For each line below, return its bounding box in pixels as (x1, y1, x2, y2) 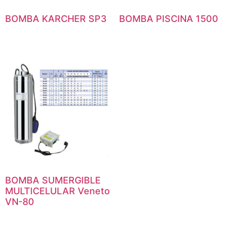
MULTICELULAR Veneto (5, 186, 110, 197)
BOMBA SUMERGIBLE (5, 175, 101, 186)
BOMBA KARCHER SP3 (5, 13, 107, 24)
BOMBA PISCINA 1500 (119, 13, 218, 24)
